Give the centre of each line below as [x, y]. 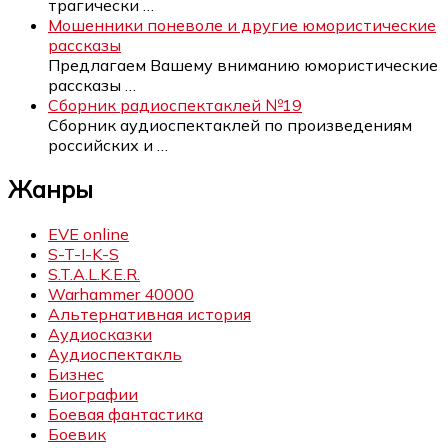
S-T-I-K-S [83, 254]
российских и [102, 144]
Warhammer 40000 [121, 294]
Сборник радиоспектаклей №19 [175, 104]
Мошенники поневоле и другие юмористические [242, 24]
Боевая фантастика [125, 414]
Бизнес [76, 374]
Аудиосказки [100, 334]
